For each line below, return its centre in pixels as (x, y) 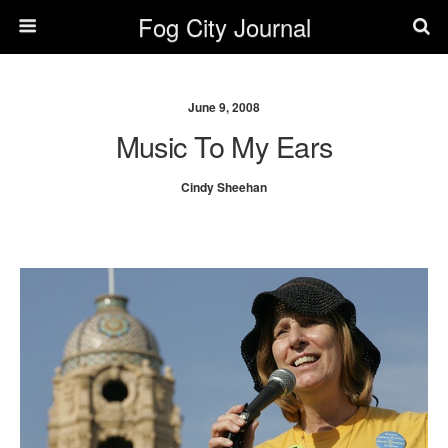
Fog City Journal (224, 26)
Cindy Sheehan (224, 187)
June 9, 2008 (224, 107)
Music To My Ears (224, 145)
